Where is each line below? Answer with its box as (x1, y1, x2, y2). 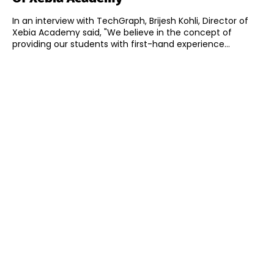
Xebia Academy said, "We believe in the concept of (12, 26, 232, 39)
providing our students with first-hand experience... (12, 38, 230, 51)
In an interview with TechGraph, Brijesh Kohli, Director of (12, 15, 248, 28)
